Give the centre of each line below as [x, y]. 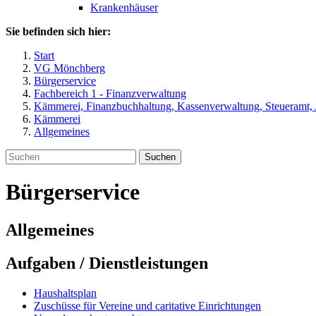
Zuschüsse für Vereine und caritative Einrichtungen [147, 305]
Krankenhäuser [124, 7]
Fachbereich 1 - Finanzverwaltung [110, 93]
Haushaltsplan [65, 293]
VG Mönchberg [69, 68]
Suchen [160, 157]
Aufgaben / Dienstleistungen [107, 263]
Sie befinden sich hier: [58, 31]
